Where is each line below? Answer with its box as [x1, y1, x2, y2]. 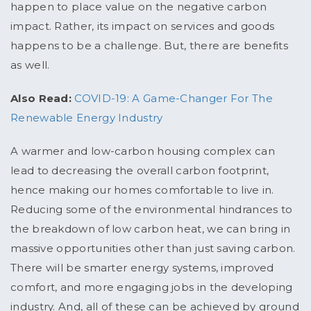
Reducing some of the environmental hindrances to [10, 203, 293, 217]
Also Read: [10, 92, 72, 106]
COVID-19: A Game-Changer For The [74, 92, 273, 106]
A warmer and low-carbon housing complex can [10, 144, 275, 158]
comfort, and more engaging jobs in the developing [10, 280, 293, 294]
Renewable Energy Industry [10, 111, 163, 125]
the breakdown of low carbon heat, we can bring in [10, 222, 291, 236]
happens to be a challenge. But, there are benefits [10, 39, 288, 53]
